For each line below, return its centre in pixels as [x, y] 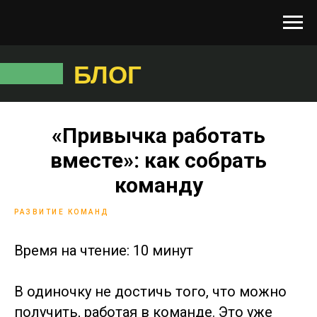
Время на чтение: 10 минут [104, 250]
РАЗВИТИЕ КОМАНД [62, 212]
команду [158, 185]
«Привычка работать [158, 136]
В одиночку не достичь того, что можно [150, 292]
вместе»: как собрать [158, 160]
